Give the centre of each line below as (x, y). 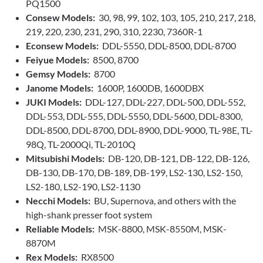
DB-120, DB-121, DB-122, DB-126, (177, 159)
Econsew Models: (62, 46)
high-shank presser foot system (89, 215)
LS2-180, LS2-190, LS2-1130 (83, 187)
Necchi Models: (58, 201)
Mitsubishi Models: (65, 159)
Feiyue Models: (59, 60)
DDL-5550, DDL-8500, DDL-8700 (167, 46)
